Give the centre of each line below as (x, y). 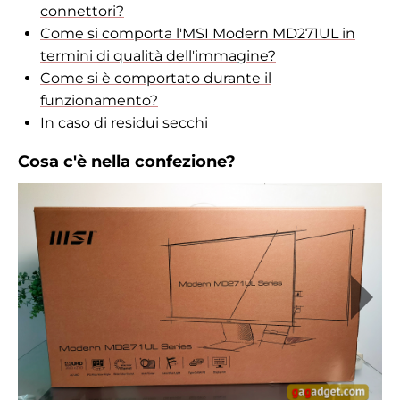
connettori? (82, 12)
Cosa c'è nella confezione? (127, 162)
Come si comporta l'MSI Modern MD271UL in (198, 34)
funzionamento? (99, 101)
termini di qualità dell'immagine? (158, 56)
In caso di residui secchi (124, 123)
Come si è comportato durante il (156, 79)
